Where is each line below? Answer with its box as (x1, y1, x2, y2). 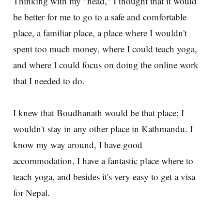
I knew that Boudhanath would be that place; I (13, 106, 184, 119)
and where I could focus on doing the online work (13, 58, 199, 71)
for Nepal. (13, 186, 50, 199)
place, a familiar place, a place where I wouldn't (13, 26, 187, 39)
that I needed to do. (13, 74, 85, 87)
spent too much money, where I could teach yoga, (13, 42, 197, 55)
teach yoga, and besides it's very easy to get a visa (13, 170, 195, 183)
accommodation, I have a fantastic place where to (13, 154, 193, 167)
